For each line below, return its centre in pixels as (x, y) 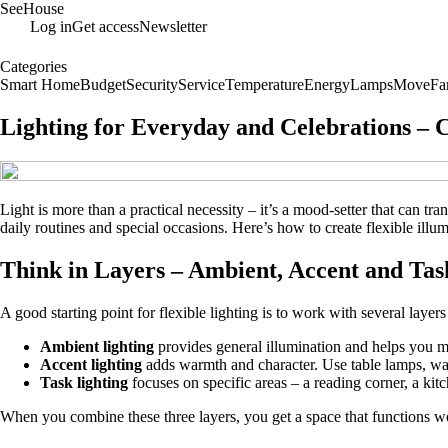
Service (201, 84)
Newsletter (173, 26)
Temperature (264, 84)
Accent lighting (91, 364)
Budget (103, 84)
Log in (51, 26)
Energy (327, 84)
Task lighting (84, 382)
